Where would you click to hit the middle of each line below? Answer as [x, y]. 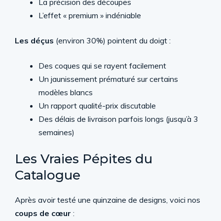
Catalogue [48, 175]
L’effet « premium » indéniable [90, 15]
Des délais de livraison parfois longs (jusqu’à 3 [118, 119]
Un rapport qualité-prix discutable [97, 105]
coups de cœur [43, 213]
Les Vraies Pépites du [84, 159]
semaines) [56, 132]
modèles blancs [66, 92]
